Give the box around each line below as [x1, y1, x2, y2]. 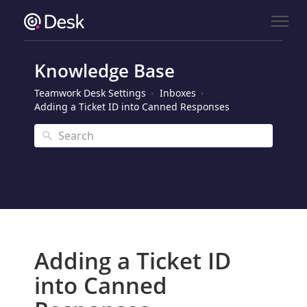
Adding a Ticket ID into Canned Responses [34, 100, 230, 113]
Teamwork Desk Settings [34, 86, 146, 99]
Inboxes [160, 86, 196, 99]
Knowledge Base [34, 58, 175, 83]
